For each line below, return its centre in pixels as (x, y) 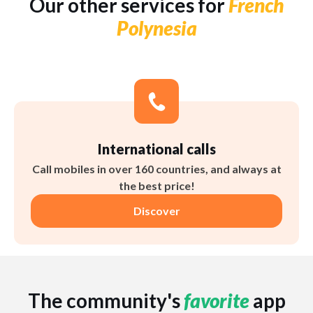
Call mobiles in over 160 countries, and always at (156, 169)
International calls (156, 149)
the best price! (156, 186)
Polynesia (156, 28)
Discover (156, 211)
